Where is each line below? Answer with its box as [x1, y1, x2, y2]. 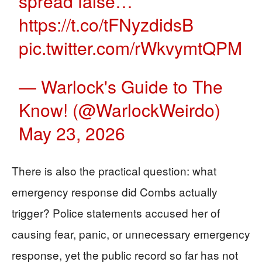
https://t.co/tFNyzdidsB [19, 12, 194, 37]
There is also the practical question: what [12, 163, 216, 179]
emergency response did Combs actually [12, 184, 218, 200]
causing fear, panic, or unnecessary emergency [12, 226, 250, 242]
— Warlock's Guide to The [19, 74, 223, 99]
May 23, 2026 [19, 120, 126, 146]
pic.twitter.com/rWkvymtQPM [19, 35, 243, 61]
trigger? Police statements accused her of [12, 205, 220, 221]
